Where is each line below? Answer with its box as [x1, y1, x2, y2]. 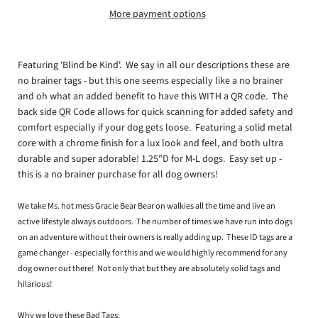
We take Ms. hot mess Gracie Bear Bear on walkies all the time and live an [18, 199, 275, 212]
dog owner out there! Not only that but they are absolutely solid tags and [18, 261, 280, 275]
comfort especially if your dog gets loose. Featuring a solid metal [18, 120, 292, 135]
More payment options [109, 6, 206, 21]
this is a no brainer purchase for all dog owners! [18, 167, 218, 182]
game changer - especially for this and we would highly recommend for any [18, 246, 287, 259]
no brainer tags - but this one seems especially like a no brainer [18, 73, 283, 88]
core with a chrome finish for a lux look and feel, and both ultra [18, 136, 283, 150]
